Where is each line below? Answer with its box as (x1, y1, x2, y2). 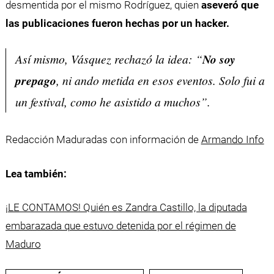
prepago (15, 72, 56, 89)
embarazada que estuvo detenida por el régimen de (5, 220, 236, 232)
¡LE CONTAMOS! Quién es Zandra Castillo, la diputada (5, 201, 247, 214)
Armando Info (201, 133, 264, 146)
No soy (202, 50, 235, 67)
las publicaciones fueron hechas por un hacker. (5, 17, 229, 30)
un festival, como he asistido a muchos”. (15, 93, 210, 109)
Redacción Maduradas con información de (5, 133, 201, 146)
